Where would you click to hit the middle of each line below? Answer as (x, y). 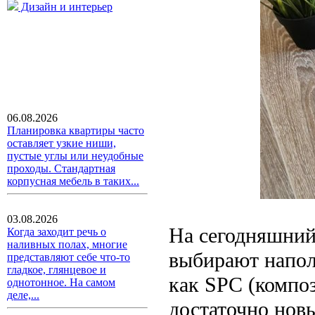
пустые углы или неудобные (75, 156)
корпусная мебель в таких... (73, 181)
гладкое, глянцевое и (57, 270)
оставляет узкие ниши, (62, 143)
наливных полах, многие (67, 244)
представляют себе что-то (69, 257)
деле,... (23, 295)
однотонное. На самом (61, 282)
